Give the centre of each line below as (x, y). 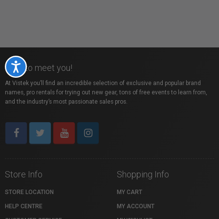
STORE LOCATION (29, 192)
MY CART (130, 192)
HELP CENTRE (24, 206)
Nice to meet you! (39, 68)
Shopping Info (143, 174)
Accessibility (40, 66)
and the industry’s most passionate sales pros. (66, 102)
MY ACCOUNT (136, 206)
